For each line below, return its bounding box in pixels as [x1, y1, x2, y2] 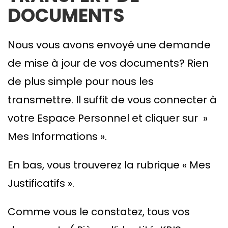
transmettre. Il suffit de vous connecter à [8, 93, 217, 107]
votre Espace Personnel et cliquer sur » [8, 111, 208, 126]
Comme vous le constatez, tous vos [8, 205, 190, 219]
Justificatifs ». [8, 176, 74, 191]
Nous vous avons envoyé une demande [8, 38, 211, 52]
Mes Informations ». [8, 129, 107, 144]
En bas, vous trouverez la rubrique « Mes [8, 158, 211, 173]
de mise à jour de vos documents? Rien [8, 56, 209, 71]
